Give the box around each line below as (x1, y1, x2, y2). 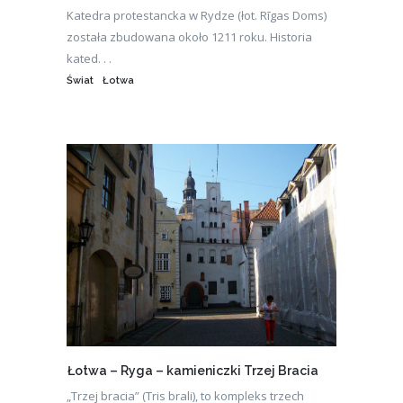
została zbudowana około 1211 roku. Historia (67, 29, 312, 46)
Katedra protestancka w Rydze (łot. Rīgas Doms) (67, 7, 327, 24)
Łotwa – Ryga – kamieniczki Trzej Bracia (67, 363, 318, 379)
